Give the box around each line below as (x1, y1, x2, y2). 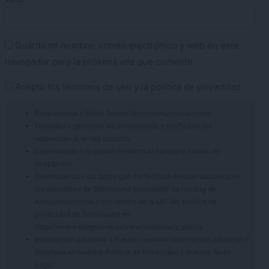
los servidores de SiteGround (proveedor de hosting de (35, 184, 216, 193)
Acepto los (15, 80, 62, 92)
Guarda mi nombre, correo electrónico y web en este (13, 39, 239, 51)
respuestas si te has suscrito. (35, 133, 131, 143)
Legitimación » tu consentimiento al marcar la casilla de (35, 146, 220, 156)
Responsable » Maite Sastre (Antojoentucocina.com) (35, 108, 210, 118)
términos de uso (62, 80, 131, 92)
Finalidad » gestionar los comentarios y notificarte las (35, 121, 212, 130)
